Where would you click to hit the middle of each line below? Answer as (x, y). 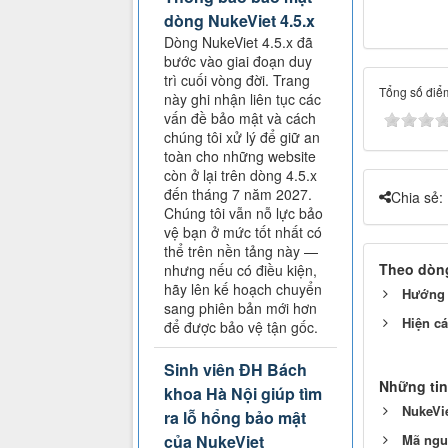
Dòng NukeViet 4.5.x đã (238, 42)
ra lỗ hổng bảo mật (235, 418)
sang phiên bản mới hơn (240, 308)
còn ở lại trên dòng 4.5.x (240, 175)
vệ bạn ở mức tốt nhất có (243, 232)
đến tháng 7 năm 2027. (238, 194)
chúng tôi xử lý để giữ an (242, 137)
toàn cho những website (240, 156)
